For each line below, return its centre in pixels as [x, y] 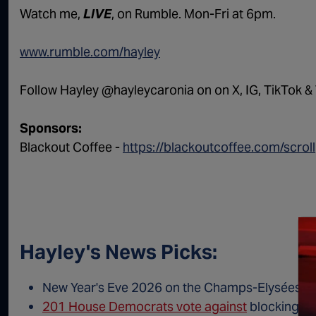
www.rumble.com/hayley [90, 52]
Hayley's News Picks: [119, 252]
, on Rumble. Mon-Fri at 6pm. [194, 14]
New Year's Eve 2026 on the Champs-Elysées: [175, 288]
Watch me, [51, 14]
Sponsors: [51, 128]
